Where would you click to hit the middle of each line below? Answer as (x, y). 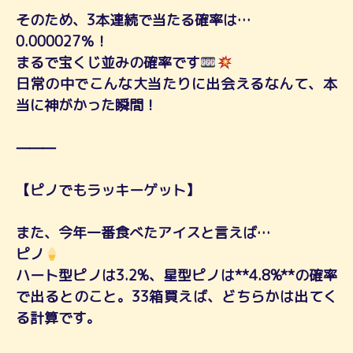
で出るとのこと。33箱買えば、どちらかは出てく (176, 296)
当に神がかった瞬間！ (87, 105)
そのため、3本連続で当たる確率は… (133, 20)
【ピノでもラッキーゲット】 (108, 190)
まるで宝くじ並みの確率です (108, 62)
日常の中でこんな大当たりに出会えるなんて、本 (176, 84)
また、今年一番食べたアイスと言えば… (143, 232)
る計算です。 (58, 318)
